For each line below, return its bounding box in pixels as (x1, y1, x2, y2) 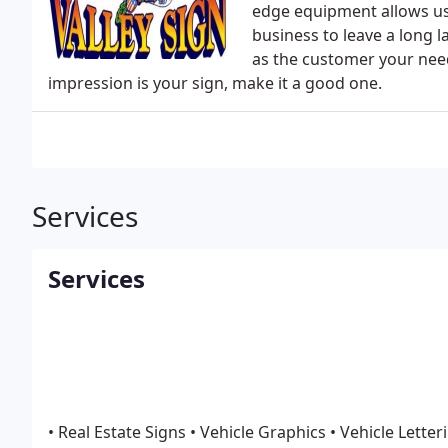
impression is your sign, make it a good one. (48, 72, 382, 94)
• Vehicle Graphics (186, 421, 326, 443)
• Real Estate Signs (48, 421, 186, 443)
